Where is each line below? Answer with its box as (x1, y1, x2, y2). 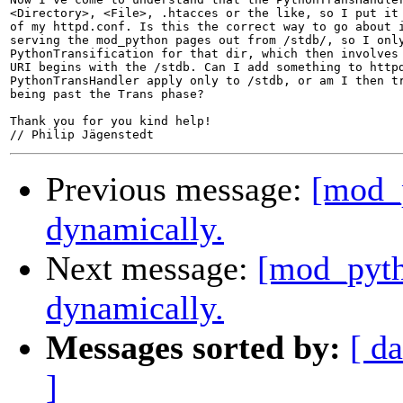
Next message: (46, 249, 257, 288)
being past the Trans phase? (10, 87, 204, 102)
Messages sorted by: (46, 328, 341, 367)
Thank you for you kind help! (10, 114, 211, 129)
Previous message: (46, 170, 311, 209)
